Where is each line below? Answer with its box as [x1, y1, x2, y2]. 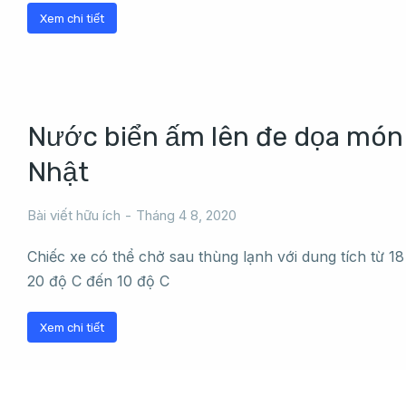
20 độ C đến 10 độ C [27, 272, 169, 290]
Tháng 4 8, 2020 [136, 207, 237, 224]
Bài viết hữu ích [27, 207, 121, 224]
